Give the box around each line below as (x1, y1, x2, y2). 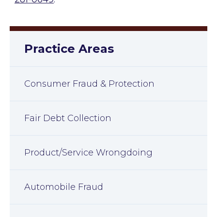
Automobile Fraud (24, 182, 103, 193)
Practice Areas (24, 42, 114, 56)
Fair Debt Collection (24, 113, 111, 124)
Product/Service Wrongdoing (24, 147, 153, 158)
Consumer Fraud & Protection (24, 78, 155, 90)
